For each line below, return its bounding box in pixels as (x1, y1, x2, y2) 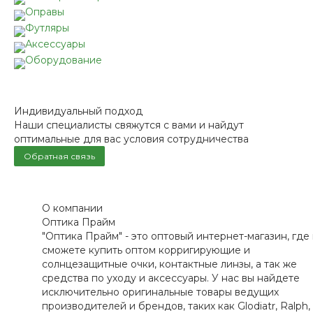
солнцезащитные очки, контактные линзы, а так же (42, 258, 297, 270)
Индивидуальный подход (14, 105, 143, 117)
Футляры (25, 22, 69, 34)
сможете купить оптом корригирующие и (42, 244, 250, 256)
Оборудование (25, 54, 102, 66)
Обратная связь (24, 151, 95, 161)
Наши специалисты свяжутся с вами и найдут (14, 119, 244, 131)
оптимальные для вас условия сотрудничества (14, 133, 249, 145)
